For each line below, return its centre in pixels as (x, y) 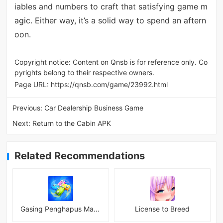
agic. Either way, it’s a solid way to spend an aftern (110, 21)
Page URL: (32, 85)
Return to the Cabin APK (72, 123)
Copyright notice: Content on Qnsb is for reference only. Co (111, 62)
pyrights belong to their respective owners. (84, 72)
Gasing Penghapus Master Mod (97, 209)
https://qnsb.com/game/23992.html (109, 85)
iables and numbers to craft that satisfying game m (111, 7)
